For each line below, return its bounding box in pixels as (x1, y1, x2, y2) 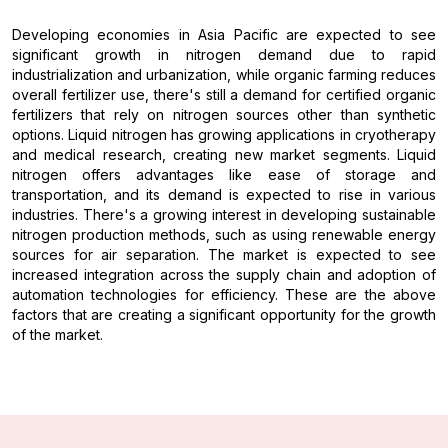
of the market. (12, 326, 103, 344)
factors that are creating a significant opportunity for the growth (12, 306, 436, 324)
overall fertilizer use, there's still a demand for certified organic (12, 86, 436, 104)
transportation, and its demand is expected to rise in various (12, 186, 436, 204)
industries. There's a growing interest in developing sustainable (12, 206, 436, 224)
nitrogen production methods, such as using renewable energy (12, 226, 436, 244)
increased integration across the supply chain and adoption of (12, 266, 436, 284)
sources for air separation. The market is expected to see (12, 246, 436, 264)
